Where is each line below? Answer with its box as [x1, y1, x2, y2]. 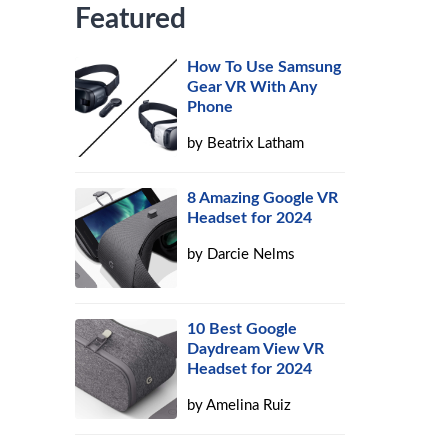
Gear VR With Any [187, 79, 318, 95]
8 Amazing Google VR [187, 190, 339, 206]
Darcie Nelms [207, 247, 296, 262]
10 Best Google [187, 321, 298, 337]
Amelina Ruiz [206, 398, 292, 413]
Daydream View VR [187, 341, 325, 357]
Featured [75, 5, 187, 33]
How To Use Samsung [187, 59, 342, 75]
